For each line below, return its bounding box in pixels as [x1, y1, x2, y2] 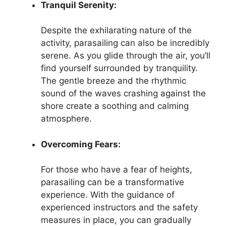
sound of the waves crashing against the [41, 88, 206, 98]
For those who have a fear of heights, [41, 164, 192, 175]
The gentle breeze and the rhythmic [41, 76, 186, 86]
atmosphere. [41, 114, 92, 124]
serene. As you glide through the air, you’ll [41, 50, 210, 61]
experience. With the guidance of [41, 190, 175, 200]
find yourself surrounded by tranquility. [41, 63, 198, 73]
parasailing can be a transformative [41, 177, 184, 187]
